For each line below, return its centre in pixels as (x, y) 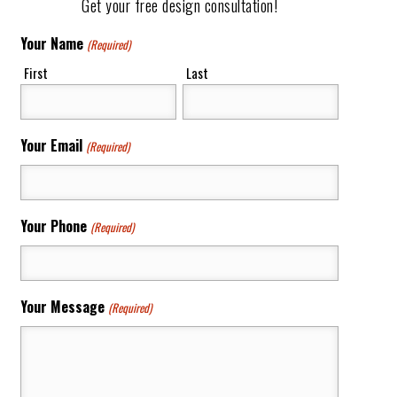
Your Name (52, 43)
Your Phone (54, 226)
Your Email (52, 145)
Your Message (63, 306)
